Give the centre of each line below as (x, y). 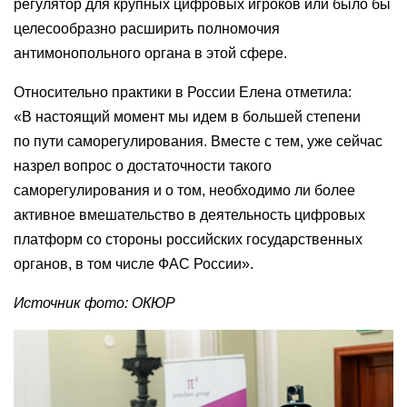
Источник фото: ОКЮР (94, 303)
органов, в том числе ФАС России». (134, 264)
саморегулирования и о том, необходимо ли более (184, 190)
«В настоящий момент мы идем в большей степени (187, 117)
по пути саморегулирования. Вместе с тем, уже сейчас (198, 141)
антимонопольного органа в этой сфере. (150, 53)
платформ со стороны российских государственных (188, 239)
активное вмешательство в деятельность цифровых (189, 215)
